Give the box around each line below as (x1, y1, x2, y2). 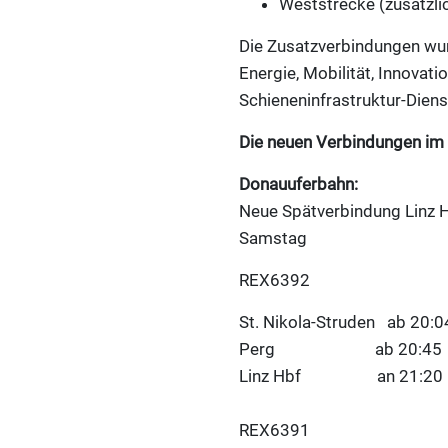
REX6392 (239, 270, 310, 291)
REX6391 (239, 420, 310, 441)
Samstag (239, 228, 307, 249)
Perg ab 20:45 (239, 339, 442, 360)
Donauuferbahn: (239, 174, 358, 195)
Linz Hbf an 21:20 (239, 366, 443, 387)
